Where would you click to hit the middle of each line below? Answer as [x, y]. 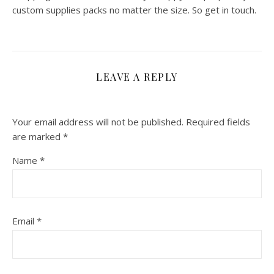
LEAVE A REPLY [137, 77]
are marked [38, 136]
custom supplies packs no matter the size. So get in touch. [134, 10]
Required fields [218, 122]
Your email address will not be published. [98, 122]
